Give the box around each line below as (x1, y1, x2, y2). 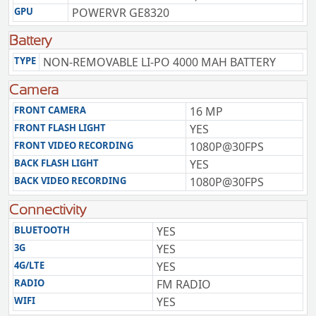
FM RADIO (157, 276, 211, 292)
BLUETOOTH (14, 224, 70, 236)
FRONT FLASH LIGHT (14, 121, 106, 134)
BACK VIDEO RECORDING (14, 174, 126, 187)
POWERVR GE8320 (72, 5, 169, 20)
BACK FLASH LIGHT (14, 157, 99, 169)
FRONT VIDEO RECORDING (14, 139, 133, 152)
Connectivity (9, 201, 86, 218)
